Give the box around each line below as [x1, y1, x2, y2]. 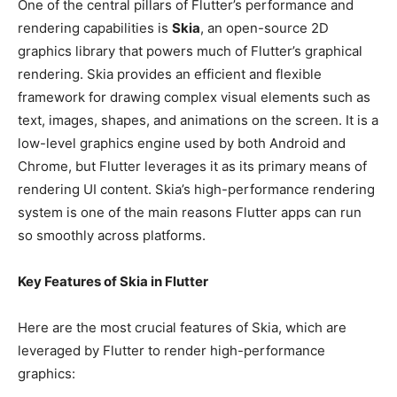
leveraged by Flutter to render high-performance [18, 342, 325, 360]
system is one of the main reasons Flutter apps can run [18, 204, 362, 222]
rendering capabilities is [18, 19, 172, 37]
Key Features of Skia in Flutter [18, 273, 208, 291]
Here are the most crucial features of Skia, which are [18, 319, 346, 337]
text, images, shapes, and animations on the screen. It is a [18, 112, 378, 129]
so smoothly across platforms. [18, 227, 206, 245]
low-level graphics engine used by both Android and [18, 135, 346, 152]
